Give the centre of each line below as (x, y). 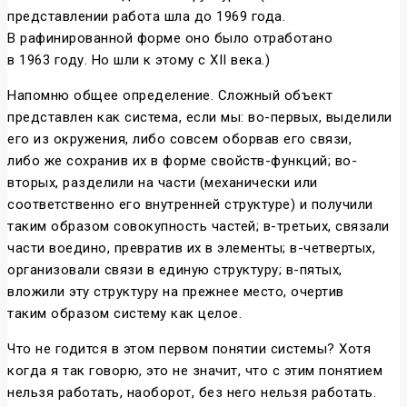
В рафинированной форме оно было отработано (170, 39)
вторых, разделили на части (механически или (163, 183)
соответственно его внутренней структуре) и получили (190, 205)
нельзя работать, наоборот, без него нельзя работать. (192, 393)
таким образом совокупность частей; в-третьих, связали (199, 227)
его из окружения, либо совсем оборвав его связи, (179, 139)
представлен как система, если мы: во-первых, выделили (200, 118)
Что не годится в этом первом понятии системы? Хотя (189, 349)
